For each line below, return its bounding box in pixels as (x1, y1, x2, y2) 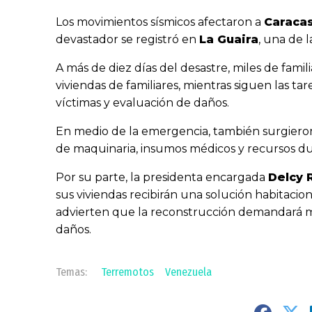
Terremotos (101, 265, 154, 279)
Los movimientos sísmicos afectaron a (56, 15, 264, 29)
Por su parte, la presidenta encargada (56, 170, 268, 184)
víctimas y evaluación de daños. (56, 95, 229, 109)
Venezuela (165, 265, 212, 279)
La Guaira (199, 32, 258, 46)
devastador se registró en (56, 32, 199, 46)
